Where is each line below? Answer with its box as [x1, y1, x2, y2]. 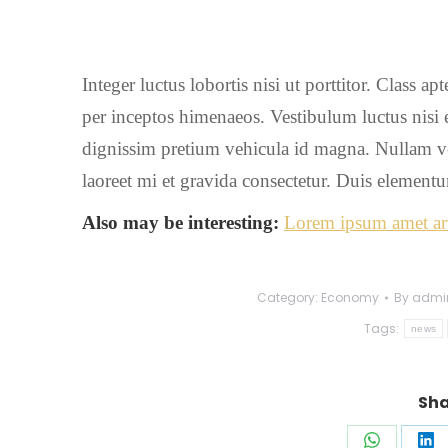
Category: [257, 289, 321, 306]
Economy [321, 289, 379, 306]
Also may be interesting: [82, 212, 284, 233]
